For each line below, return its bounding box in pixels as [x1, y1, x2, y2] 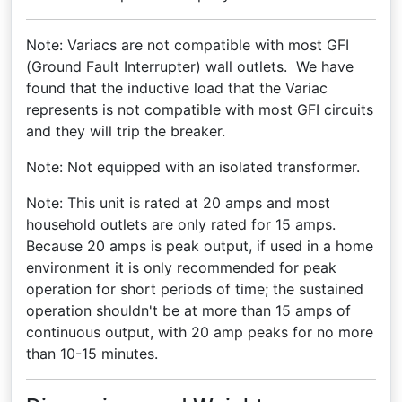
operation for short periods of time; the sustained [26, 280, 363, 298]
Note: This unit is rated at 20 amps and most [26, 194, 330, 212]
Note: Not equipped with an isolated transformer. [26, 158, 360, 176]
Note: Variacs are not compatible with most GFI [26, 36, 349, 54]
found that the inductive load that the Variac [26, 79, 328, 97]
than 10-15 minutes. [26, 345, 158, 363]
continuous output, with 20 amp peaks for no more [26, 323, 373, 341]
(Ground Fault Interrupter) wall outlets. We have [26, 57, 354, 75]
